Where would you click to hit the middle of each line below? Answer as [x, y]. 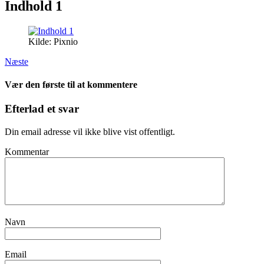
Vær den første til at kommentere [71, 85]
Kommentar [27, 152]
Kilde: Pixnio [53, 41]
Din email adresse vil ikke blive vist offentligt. [90, 132]
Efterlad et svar [42, 109]
